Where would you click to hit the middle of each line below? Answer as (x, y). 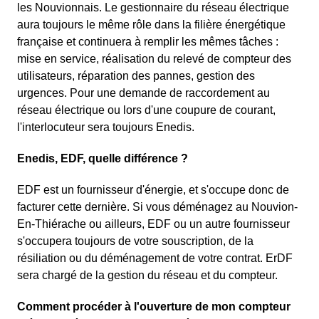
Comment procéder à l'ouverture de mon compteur (154, 307)
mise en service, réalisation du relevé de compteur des (154, 59)
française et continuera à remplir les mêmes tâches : (148, 42)
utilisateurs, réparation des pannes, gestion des (136, 76)
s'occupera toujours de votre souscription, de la (135, 241)
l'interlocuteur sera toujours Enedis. (106, 127)
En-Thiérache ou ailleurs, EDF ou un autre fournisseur (153, 224)
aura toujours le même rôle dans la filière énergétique (151, 25)
